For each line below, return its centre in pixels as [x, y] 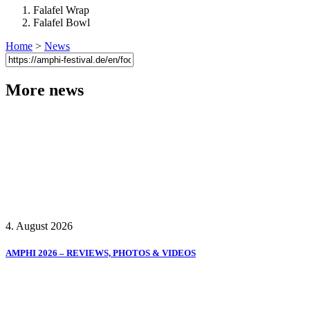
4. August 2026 [39, 226]
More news [45, 90]
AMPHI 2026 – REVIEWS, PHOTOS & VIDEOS [101, 253]
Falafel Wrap [61, 10]
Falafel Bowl [62, 23]
